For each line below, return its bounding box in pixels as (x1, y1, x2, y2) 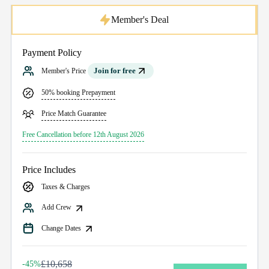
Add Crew (41, 203, 73, 212)
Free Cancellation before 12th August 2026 (22, 130, 144, 139)
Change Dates (41, 223, 83, 232)
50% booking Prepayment (41, 88, 115, 97)
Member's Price (41, 67, 88, 76)
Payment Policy (22, 47, 82, 58)
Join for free (94, 66, 136, 76)
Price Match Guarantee (41, 109, 106, 118)
